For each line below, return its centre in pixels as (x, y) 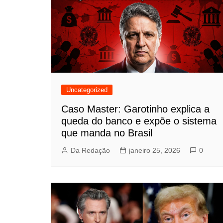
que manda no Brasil (107, 133)
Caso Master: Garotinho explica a (135, 109)
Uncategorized (87, 90)
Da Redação (90, 150)
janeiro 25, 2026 (155, 150)
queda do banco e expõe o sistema (139, 121)
